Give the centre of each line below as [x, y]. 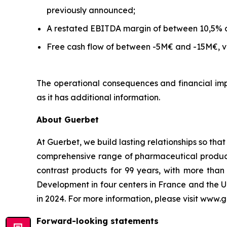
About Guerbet [68, 120]
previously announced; [91, 10]
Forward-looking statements [98, 221]
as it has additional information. [98, 97]
